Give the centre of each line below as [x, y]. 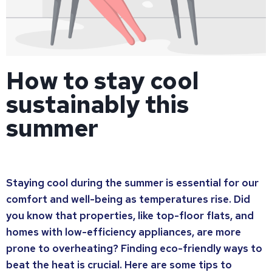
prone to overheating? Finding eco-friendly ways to [134, 248]
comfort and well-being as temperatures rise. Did [128, 199]
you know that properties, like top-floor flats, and [130, 216]
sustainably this [97, 104]
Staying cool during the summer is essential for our [132, 183]
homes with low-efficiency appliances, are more [124, 232]
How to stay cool [103, 81]
